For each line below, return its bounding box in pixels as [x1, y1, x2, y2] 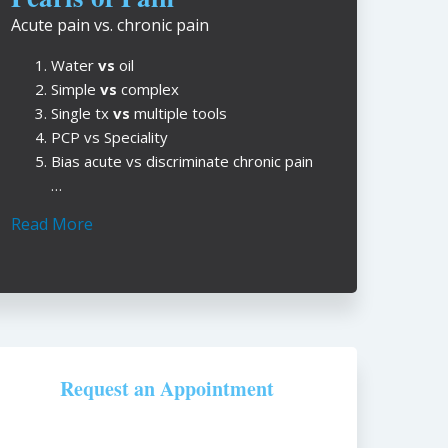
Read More [11, 213, 94, 235]
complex [117, 79, 180, 99]
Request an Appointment [59, 374, 274, 403]
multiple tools [130, 103, 228, 123]
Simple [51, 79, 101, 99]
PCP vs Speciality [51, 127, 169, 147]
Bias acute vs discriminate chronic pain [51, 151, 314, 171]
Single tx [51, 103, 114, 123]
